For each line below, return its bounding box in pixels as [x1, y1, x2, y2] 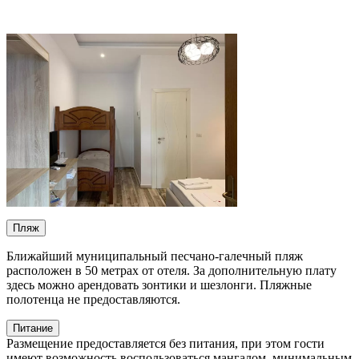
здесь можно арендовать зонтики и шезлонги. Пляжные [6, 278, 312, 292]
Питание [13, 322, 53, 335]
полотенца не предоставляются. [6, 292, 180, 307]
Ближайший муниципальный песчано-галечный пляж [6, 249, 303, 264]
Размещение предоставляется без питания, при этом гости [6, 337, 325, 351]
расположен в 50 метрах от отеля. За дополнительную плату [6, 264, 337, 278]
